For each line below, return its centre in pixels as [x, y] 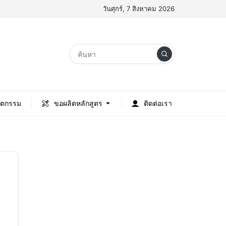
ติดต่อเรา [158, 103]
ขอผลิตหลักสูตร [78, 103]
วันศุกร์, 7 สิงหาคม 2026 [139, 8]
